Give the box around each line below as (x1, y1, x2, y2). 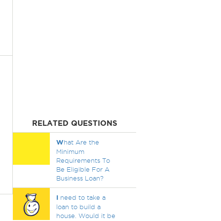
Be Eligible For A (56, 166, 110, 173)
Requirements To (56, 157, 110, 164)
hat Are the (63, 139, 99, 146)
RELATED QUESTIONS (32, 119, 117, 127)
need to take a (58, 194, 106, 201)
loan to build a (56, 203, 101, 210)
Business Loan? (56, 175, 104, 182)
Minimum (56, 148, 84, 155)
